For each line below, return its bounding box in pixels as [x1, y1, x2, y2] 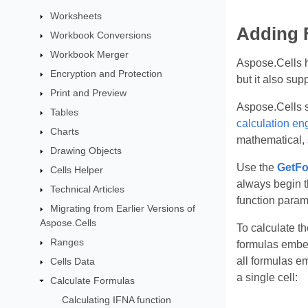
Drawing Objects [50, 144, 122, 156]
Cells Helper [50, 164, 104, 175]
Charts [50, 125, 80, 137]
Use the [236, 162, 277, 173]
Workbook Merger [50, 48, 129, 60]
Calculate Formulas [50, 274, 135, 286]
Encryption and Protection [50, 67, 163, 79]
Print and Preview [50, 87, 127, 98]
